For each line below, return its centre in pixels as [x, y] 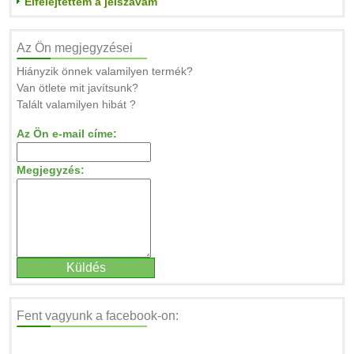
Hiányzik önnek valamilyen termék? [105, 71]
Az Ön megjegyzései [75, 48]
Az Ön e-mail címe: [67, 134]
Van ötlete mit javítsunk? [77, 88]
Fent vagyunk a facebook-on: [98, 316]
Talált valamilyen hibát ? [76, 104]
